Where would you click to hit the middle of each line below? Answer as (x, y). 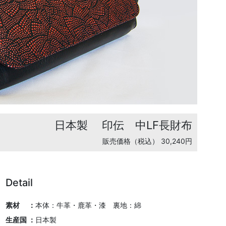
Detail (19, 183)
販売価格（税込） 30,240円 (147, 141)
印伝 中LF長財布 (147, 125)
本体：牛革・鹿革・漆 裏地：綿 (88, 205)
